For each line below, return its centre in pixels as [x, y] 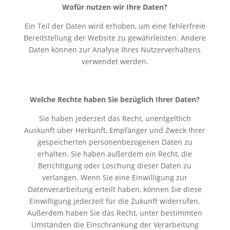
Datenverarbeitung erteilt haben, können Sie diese [115, 189]
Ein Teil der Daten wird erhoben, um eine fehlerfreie [115, 26]
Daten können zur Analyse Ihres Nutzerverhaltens [115, 49]
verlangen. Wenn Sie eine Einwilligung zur [115, 177]
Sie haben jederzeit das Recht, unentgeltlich [115, 118]
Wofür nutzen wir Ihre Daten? [115, 7]
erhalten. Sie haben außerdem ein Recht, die [115, 154]
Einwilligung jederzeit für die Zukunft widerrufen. [115, 201]
